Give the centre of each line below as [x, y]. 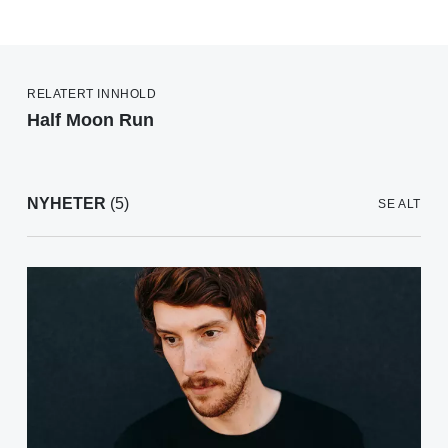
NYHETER [66, 204]
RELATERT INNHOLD [92, 94]
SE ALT [399, 204]
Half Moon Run [90, 120]
